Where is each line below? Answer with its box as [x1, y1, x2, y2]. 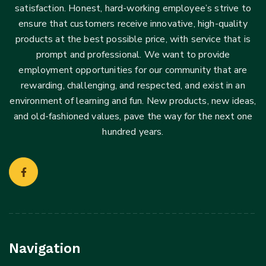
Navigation [9, 240, 81, 256]
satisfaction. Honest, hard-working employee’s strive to [15, 2, 251, 15]
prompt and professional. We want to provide [36, 48, 230, 61]
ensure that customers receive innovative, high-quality [18, 17, 248, 30]
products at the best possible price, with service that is [15, 33, 251, 46]
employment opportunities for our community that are [18, 64, 248, 77]
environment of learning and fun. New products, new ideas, [9, 94, 256, 107]
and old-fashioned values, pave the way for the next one [13, 110, 253, 123]
